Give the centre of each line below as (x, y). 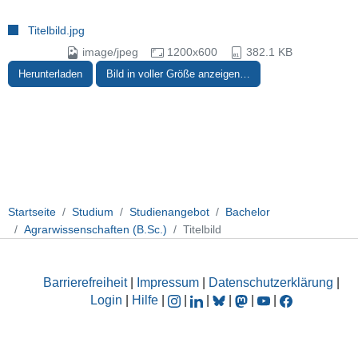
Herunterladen (50, 74)
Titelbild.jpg (56, 31)
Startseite (32, 211)
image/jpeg (110, 52)
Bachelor (248, 211)
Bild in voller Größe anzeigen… (178, 74)
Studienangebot (169, 211)
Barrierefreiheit (85, 283)
